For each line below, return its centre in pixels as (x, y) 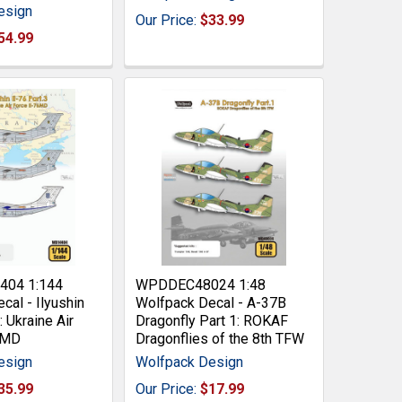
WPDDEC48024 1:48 (200, 285)
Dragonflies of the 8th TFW (219, 339)
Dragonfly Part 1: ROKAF (211, 321)
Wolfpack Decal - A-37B (210, 303)
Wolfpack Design (189, 363)
